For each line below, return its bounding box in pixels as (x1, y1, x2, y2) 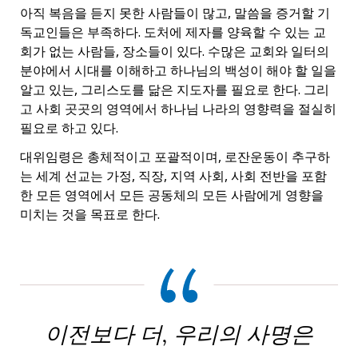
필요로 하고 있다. (20, 118, 118, 137)
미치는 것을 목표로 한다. (20, 205, 160, 223)
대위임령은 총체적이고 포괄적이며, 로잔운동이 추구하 (20, 147, 330, 165)
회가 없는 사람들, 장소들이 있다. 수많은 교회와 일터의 (20, 42, 329, 60)
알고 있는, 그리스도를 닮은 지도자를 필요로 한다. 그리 (20, 80, 329, 98)
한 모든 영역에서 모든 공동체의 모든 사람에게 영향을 (20, 185, 324, 204)
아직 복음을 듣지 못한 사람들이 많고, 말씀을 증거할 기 (20, 3, 330, 22)
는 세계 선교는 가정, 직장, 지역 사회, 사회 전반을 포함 (20, 166, 327, 185)
